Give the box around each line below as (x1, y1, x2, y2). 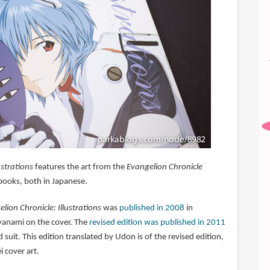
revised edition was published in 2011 (89, 218, 225, 228)
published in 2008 (119, 204, 184, 213)
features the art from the (33, 163, 127, 172)
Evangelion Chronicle (126, 163, 202, 172)
